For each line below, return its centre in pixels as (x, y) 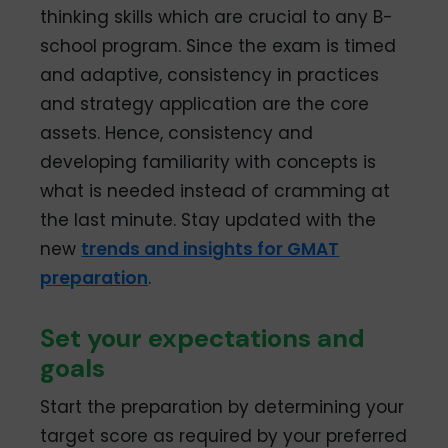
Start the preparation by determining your (222, 406)
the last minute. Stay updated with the (208, 219)
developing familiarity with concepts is (208, 161)
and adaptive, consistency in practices (210, 74)
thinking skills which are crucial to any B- (217, 16)
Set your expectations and (203, 337)
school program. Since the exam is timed (218, 45)
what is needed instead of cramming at (215, 190)
